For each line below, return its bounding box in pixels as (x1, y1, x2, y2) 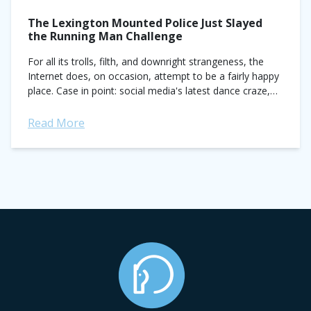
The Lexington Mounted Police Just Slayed (28, 15, 262, 31)
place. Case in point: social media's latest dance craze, (28, 84, 270, 97)
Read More (28, 115, 85, 131)
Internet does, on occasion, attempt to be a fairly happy (28, 69, 279, 83)
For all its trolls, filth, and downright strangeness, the (28, 55, 264, 68)
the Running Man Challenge (28, 28, 183, 44)
